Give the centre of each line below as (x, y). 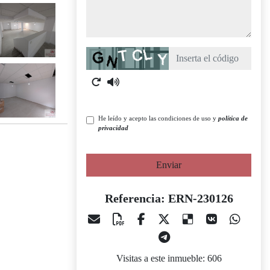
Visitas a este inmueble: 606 (169, 258)
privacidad (113, 128)
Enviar (169, 165)
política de (233, 118)
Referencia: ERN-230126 (169, 198)
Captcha (101, 53)
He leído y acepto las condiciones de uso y (158, 118)
